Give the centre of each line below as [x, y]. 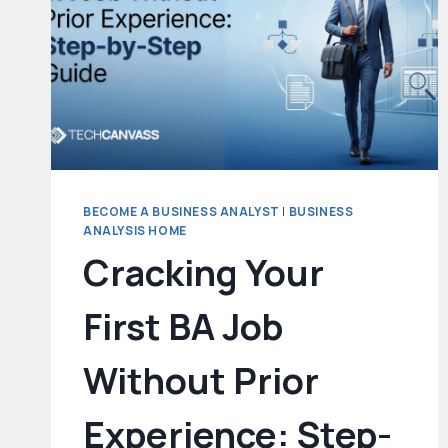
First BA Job [183, 327]
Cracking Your [203, 273]
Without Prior [201, 381]
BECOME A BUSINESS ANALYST [181, 212]
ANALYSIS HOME [135, 231]
